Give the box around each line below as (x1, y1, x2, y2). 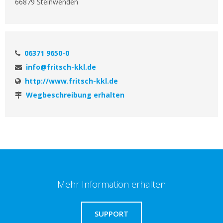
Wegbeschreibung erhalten (26, 90, 124, 100)
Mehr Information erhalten (57, 178, 166, 190)
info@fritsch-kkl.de (26, 62, 96, 72)
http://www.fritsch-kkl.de (25, 76, 118, 86)
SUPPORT (95, 209, 128, 219)
